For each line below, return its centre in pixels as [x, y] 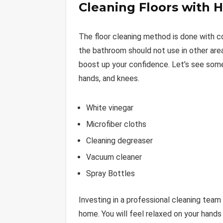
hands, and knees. [109, 79]
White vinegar [110, 108]
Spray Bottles [111, 174]
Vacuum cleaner [114, 157]
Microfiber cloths [116, 124]
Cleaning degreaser [119, 141]
